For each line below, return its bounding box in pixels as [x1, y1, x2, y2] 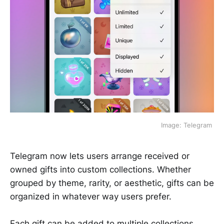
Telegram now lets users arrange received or [10, 151, 189, 161]
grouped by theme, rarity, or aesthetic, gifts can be [10, 178, 214, 188]
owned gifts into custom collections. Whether [10, 164, 191, 175]
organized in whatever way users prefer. [10, 191, 171, 202]
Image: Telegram [161, 121, 214, 129]
